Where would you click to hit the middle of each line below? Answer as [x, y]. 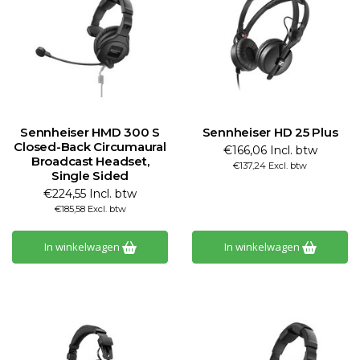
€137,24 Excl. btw [270, 166]
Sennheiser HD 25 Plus [270, 132]
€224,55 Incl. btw [90, 194]
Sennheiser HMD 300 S [90, 132]
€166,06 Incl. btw [270, 150]
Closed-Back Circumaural [90, 147]
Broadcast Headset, [90, 161]
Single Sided [90, 176]
